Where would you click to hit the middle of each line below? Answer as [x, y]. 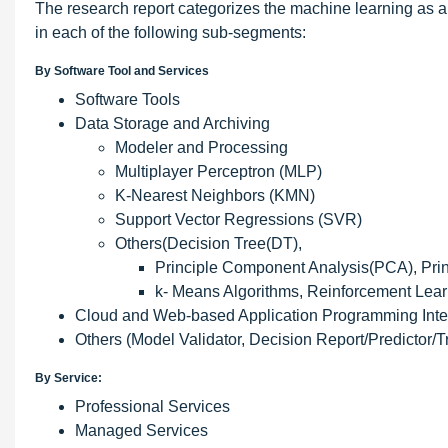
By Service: [68, 378]
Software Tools [127, 99]
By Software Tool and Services [122, 71]
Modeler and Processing [201, 147]
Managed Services [141, 430]
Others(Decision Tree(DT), [208, 243]
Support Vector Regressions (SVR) [238, 219]
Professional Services [152, 406]
